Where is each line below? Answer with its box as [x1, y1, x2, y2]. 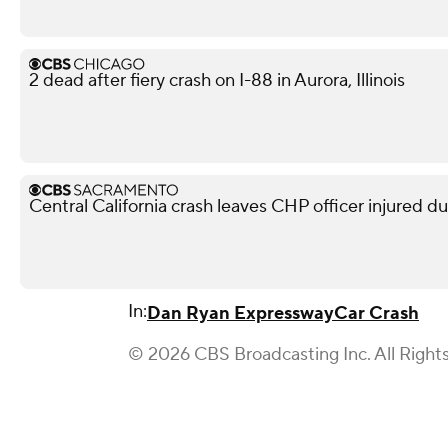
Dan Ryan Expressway [147, 302, 334, 325]
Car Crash [334, 302, 419, 325]
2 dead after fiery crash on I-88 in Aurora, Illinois [29, 69, 405, 92]
